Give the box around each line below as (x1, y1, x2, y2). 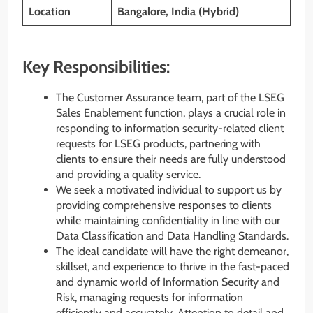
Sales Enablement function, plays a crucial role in (56, 106, 286, 120)
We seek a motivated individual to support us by (56, 183, 282, 197)
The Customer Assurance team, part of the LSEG (56, 91, 284, 105)
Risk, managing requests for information (56, 291, 243, 305)
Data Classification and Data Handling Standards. (56, 229, 289, 243)
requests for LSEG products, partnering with (56, 137, 261, 151)
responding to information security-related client (56, 122, 284, 136)
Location (29, 4, 71, 18)
